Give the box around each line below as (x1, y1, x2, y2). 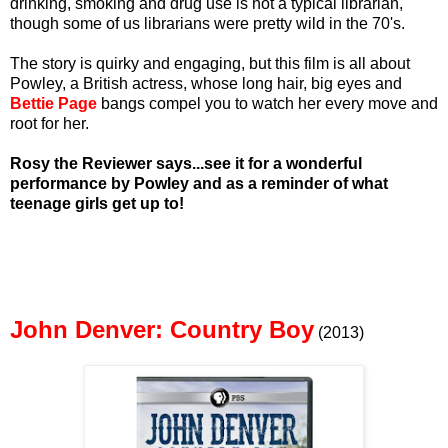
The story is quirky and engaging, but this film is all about (10, 54, 410, 72)
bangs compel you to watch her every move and (97, 94, 438, 112)
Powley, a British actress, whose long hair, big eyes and (10, 74, 402, 92)
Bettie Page (10, 94, 97, 112)
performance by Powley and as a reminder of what (10, 174, 388, 192)
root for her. (10, 114, 93, 132)
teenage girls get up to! (10, 194, 184, 212)
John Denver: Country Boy (10, 315, 314, 343)
